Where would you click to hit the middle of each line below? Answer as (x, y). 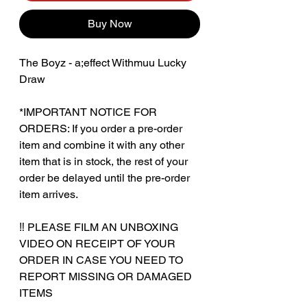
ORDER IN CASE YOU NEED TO (101, 260)
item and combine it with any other (102, 145)
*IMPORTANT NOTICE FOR (88, 112)
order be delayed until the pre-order (105, 177)
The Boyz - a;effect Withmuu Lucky (103, 62)
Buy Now (110, 23)
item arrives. (49, 194)
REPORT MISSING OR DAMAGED (106, 276)
